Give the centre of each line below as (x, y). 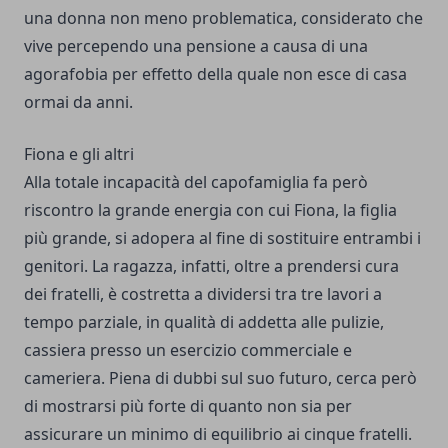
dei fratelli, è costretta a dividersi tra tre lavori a (203, 294)
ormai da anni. (78, 102)
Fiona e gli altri (79, 154)
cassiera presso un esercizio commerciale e (188, 350)
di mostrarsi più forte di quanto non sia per (188, 406)
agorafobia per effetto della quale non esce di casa (215, 74)
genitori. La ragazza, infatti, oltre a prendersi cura (211, 266)
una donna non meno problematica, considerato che (223, 18)
